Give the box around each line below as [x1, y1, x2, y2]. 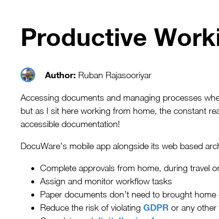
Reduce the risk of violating [40, 202, 143, 213]
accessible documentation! [21, 119, 120, 130]
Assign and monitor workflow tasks [40, 176, 172, 187]
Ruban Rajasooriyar [76, 69, 152, 80]
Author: [45, 69, 76, 80]
